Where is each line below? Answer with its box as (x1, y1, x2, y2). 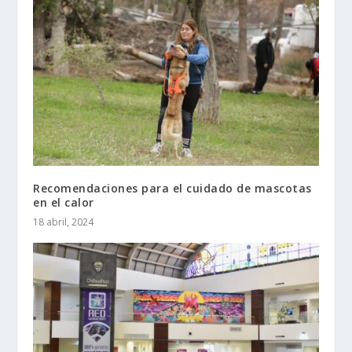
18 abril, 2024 (33, 214, 94, 229)
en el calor (33, 194, 94, 210)
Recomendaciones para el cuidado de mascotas (33, 180, 312, 196)
